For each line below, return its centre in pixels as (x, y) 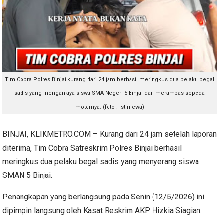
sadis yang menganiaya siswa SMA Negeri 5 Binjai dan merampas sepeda (109, 93)
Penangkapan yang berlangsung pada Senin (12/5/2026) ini (103, 197)
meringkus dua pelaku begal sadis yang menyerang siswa (101, 161)
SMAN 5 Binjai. (28, 175)
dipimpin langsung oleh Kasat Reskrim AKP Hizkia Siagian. (102, 210)
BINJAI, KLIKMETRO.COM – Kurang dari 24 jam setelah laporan (109, 134)
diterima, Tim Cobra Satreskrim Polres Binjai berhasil (92, 148)
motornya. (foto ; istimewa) (109, 107)
